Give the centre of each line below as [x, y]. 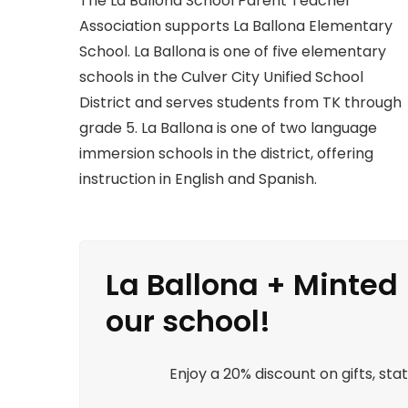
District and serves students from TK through [240, 103]
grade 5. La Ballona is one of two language [228, 128]
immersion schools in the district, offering [226, 154]
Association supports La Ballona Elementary [236, 26]
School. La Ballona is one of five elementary [233, 52]
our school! [188, 321]
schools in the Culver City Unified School [221, 77]
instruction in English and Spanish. [198, 179]
